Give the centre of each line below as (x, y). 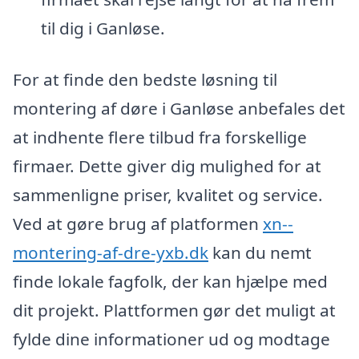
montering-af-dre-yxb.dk (111, 253)
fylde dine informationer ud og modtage (171, 339)
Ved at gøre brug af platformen (138, 224)
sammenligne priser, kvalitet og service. (168, 195)
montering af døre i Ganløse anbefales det (179, 109)
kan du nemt (260, 253)
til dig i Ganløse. (103, 28)
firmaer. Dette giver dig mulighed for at (167, 166)
